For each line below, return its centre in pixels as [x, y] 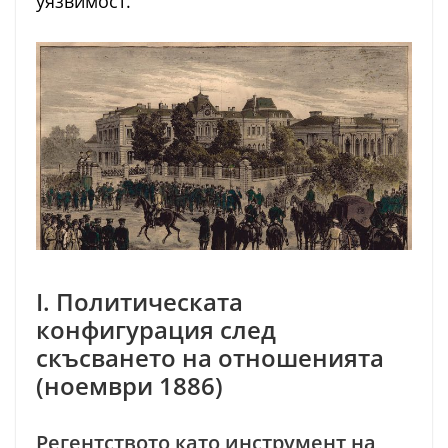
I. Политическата [139, 302]
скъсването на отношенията [210, 358]
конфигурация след [156, 330]
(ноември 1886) [129, 386]
